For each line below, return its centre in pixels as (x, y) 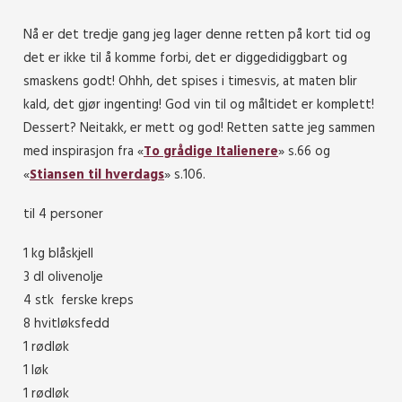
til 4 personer (63, 214)
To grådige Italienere (211, 151)
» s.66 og (304, 151)
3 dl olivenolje (63, 277)
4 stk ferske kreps (79, 300)
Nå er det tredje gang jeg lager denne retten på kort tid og (197, 35)
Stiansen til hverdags (97, 175)
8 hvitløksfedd (66, 323)
